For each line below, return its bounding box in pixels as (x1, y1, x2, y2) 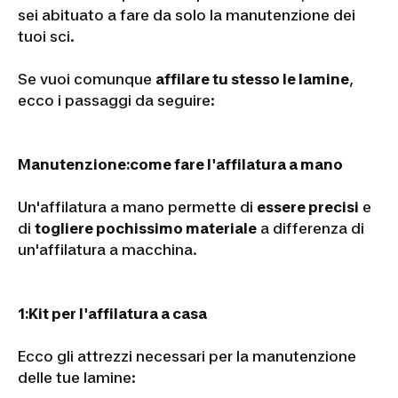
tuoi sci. (18, 27, 75, 45)
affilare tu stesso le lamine (155, 69, 349, 88)
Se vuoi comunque (18, 69, 155, 88)
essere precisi (257, 197, 359, 216)
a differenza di (257, 219, 364, 237)
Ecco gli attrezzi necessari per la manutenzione (18, 346, 356, 365)
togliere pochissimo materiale (35, 219, 257, 237)
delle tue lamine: (18, 368, 136, 386)
